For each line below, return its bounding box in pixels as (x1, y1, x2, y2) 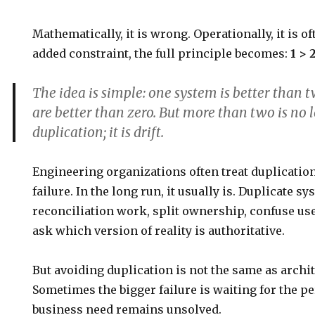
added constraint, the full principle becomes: (32, 46, 291, 60)
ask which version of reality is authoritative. (32, 224, 285, 238)
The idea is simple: (32, 84, 149, 101)
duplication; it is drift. (32, 124, 165, 141)
